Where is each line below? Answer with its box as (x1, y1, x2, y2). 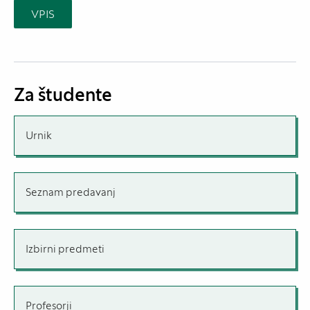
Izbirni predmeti (26, 242, 104, 256)
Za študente (14, 83, 112, 107)
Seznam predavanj (26, 185, 116, 199)
